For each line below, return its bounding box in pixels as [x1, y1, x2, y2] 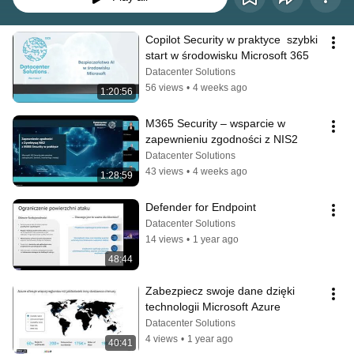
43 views [145, 166, 183, 177]
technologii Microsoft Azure [145, 300, 281, 313]
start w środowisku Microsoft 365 [145, 49, 309, 62]
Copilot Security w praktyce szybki [145, 33, 318, 46]
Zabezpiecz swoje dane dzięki [145, 284, 295, 297]
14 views [145, 234, 183, 245]
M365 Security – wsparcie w [145, 117, 285, 130]
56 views [145, 82, 183, 93]
